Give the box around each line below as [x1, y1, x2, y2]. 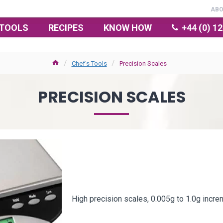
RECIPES [48, 22, 84, 33]
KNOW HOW [104, 22, 152, 33]
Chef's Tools [71, 59, 107, 67]
